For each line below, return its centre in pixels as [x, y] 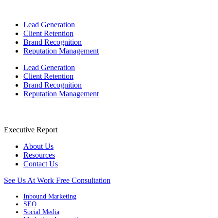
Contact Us [41, 164]
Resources [39, 155]
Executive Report [31, 130]
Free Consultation [83, 180]
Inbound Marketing [50, 196]
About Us [38, 146]
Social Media [41, 212]
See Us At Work [30, 180]
